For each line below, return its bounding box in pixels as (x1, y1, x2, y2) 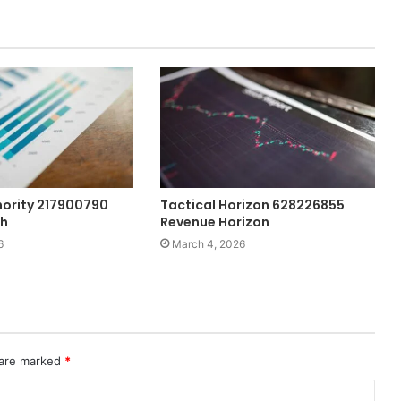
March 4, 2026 (171, 237, 245, 252)
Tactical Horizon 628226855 (159, 196, 345, 215)
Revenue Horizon (159, 213, 269, 232)
